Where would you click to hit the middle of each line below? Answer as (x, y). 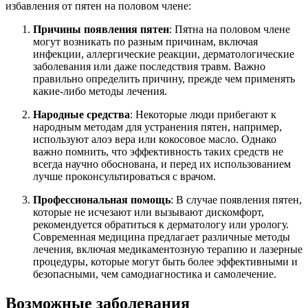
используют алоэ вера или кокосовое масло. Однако (155, 140)
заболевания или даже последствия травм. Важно (149, 67)
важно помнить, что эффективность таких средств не (158, 152)
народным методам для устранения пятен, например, (157, 127)
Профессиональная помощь (102, 200)
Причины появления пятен (101, 30)
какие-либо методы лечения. (100, 91)
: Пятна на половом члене (230, 30)
